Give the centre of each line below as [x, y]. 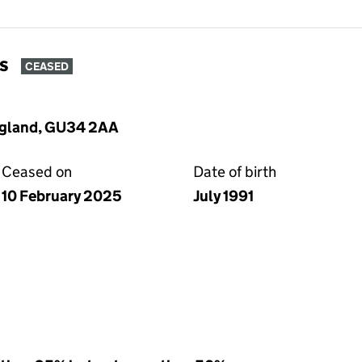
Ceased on [37, 172]
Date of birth [235, 172]
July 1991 [223, 196]
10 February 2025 [62, 196]
